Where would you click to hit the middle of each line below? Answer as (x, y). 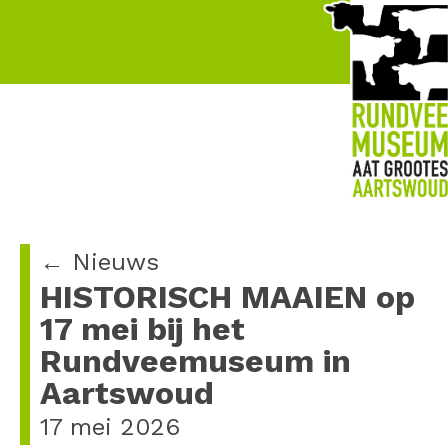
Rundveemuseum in (195, 361)
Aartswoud (127, 393)
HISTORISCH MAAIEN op (227, 297)
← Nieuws (99, 262)
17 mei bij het (142, 329)
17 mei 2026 (110, 427)
